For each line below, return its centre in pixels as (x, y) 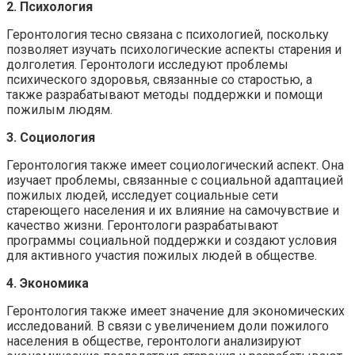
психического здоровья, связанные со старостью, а (159, 79)
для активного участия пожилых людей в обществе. (162, 255)
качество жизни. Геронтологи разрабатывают (142, 225)
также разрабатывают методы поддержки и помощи (164, 94)
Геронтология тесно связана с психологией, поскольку (168, 34)
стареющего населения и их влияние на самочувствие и (173, 210)
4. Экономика (48, 283)
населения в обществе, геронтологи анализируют (154, 341)
